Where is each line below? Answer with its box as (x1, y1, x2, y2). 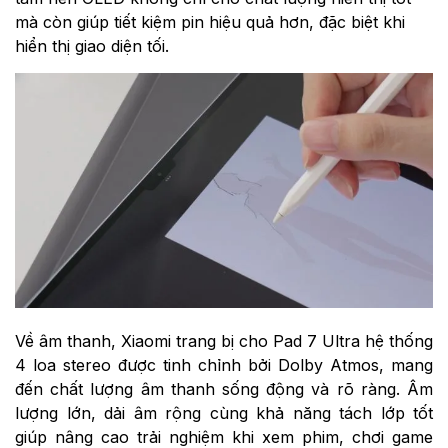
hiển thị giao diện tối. (15, 36, 169, 57)
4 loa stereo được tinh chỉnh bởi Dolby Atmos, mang (15, 355, 433, 376)
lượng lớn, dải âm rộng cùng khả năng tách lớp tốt (15, 403, 433, 424)
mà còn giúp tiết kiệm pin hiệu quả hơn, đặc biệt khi (15, 12, 405, 33)
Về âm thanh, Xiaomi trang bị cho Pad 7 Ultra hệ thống (15, 331, 433, 352)
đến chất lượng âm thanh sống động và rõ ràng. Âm (15, 379, 433, 400)
